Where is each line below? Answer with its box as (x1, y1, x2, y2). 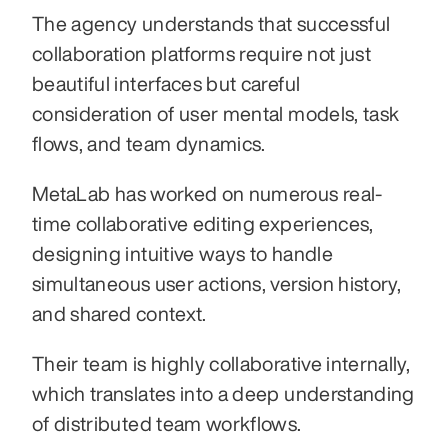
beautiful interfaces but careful (32, 72, 301, 94)
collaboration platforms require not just (32, 42, 372, 64)
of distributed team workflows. (32, 412, 306, 434)
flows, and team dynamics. (32, 132, 271, 154)
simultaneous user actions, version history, (32, 272, 402, 294)
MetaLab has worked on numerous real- (32, 182, 383, 204)
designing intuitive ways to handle (32, 242, 333, 264)
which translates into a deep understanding (32, 382, 415, 404)
